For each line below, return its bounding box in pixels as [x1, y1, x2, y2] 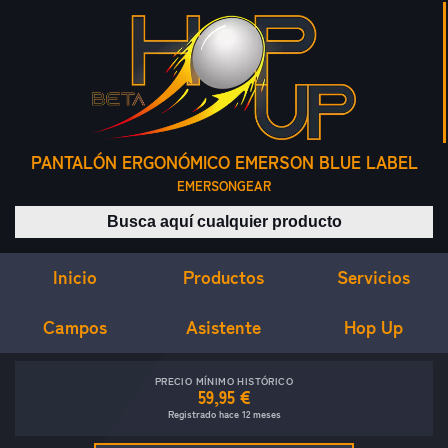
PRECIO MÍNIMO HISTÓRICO [154, 375, 294, 388]
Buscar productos [222, 207, 346, 227]
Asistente [186, 315, 262, 338]
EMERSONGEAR [177, 178, 271, 195]
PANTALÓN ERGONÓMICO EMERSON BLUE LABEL [30, 152, 418, 174]
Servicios [336, 265, 410, 288]
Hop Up [343, 316, 403, 339]
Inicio [52, 265, 97, 288]
